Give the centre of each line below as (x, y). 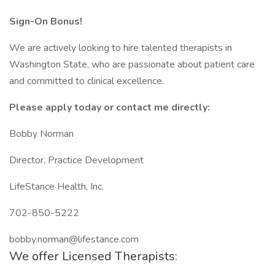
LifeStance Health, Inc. (56, 187)
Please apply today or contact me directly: (110, 107)
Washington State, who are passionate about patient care (132, 64)
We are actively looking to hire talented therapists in (121, 48)
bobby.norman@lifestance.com (74, 239)
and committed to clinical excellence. (87, 81)
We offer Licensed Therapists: (93, 256)
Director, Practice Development (76, 160)
